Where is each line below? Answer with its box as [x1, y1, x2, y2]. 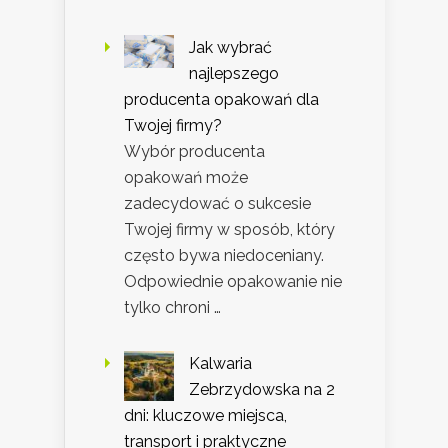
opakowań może [124, 167, 248, 187]
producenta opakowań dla [124, 89, 319, 109]
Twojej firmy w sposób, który [124, 219, 335, 239]
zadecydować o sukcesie [124, 193, 311, 213]
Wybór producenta [124, 141, 265, 161]
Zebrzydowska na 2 [189, 379, 335, 399]
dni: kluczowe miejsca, [124, 405, 287, 425]
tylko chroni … [124, 297, 221, 317]
